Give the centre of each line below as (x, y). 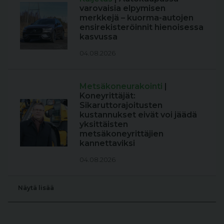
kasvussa (98, 37)
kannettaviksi (107, 143)
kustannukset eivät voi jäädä (138, 115)
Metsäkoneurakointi (122, 86)
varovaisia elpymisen (122, 8)
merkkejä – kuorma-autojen (136, 18)
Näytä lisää (36, 188)
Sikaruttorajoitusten (121, 105)
